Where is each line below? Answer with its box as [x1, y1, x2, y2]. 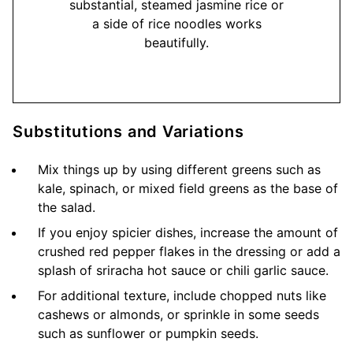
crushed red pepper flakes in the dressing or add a [38, 243, 340, 260]
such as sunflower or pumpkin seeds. [38, 325, 258, 342]
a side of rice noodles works [91, 16, 262, 32]
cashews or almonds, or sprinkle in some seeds [38, 307, 319, 323]
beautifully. [144, 35, 209, 51]
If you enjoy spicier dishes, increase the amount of [38, 225, 338, 241]
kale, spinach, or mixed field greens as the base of [38, 180, 338, 197]
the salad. [38, 199, 95, 216]
